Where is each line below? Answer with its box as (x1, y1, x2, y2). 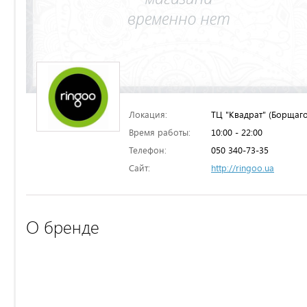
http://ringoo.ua (211, 162, 274, 174)
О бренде (26, 216, 99, 238)
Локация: (129, 108, 167, 121)
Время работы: (129, 126, 191, 138)
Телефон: (129, 144, 167, 156)
